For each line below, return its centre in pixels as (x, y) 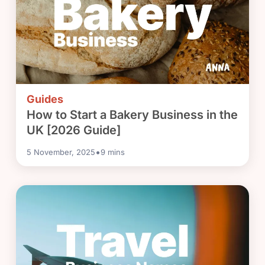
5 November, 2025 (61, 152)
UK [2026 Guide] (74, 130)
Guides (45, 99)
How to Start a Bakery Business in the (132, 115)
